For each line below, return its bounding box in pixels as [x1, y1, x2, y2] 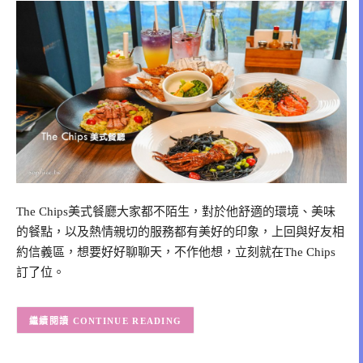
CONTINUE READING [72, 315, 182, 326]
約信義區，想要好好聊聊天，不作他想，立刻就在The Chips [16, 246, 335, 259]
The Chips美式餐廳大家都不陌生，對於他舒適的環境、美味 [16, 205, 335, 219]
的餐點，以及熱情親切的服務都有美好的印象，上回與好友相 [16, 225, 344, 239]
